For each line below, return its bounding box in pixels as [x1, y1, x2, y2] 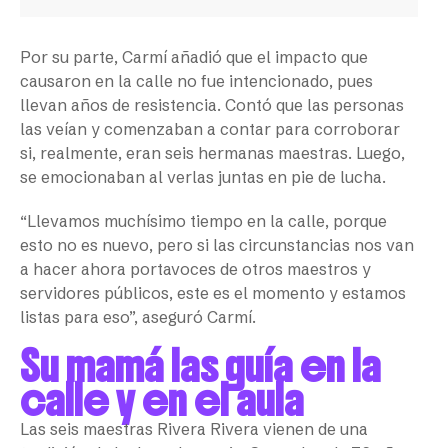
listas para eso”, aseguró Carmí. [20, 307, 260, 328]
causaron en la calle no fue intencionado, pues [20, 71, 373, 92]
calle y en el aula [20, 372, 304, 429]
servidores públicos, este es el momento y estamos [20, 283, 406, 304]
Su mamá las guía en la [20, 338, 381, 395]
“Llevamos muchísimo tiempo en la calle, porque [20, 211, 387, 232]
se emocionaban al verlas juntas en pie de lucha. [20, 167, 394, 188]
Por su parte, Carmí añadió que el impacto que [20, 47, 368, 68]
